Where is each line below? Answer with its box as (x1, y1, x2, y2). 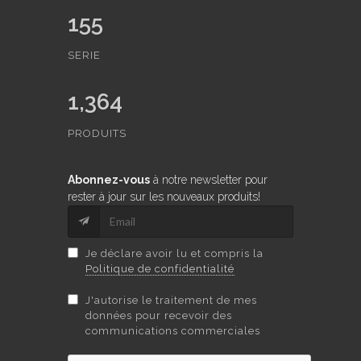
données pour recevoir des (85, 309, 233, 322)
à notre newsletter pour (150, 172, 268, 186)
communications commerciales (85, 324, 261, 337)
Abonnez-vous (68, 172, 150, 186)
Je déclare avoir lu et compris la (85, 247, 264, 259)
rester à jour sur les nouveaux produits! (68, 189, 260, 203)
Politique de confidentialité (85, 262, 235, 275)
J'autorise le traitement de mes (85, 293, 258, 306)
